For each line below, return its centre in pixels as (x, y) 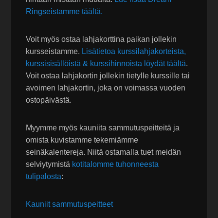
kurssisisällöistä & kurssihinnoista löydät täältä (106, 64)
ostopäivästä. (49, 100)
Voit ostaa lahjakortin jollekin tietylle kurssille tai (108, 76)
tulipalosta (44, 177)
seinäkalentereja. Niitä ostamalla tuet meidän (104, 152)
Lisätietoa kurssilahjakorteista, (134, 52)
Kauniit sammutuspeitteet (70, 204)
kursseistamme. (54, 52)
